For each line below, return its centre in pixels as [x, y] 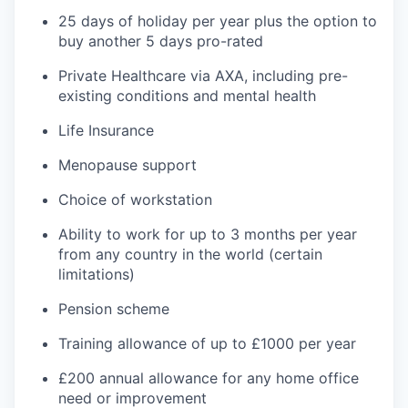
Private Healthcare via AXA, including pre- [203, 75]
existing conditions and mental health [187, 95]
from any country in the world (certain [190, 254]
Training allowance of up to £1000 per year [207, 343]
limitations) [97, 274]
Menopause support [127, 164]
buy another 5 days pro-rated [161, 41]
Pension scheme [114, 308]
